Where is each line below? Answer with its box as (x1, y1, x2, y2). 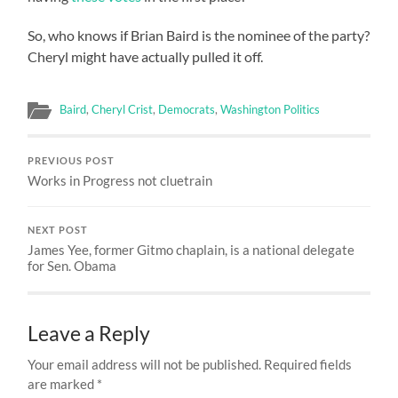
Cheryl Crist (92, 101, 154, 116)
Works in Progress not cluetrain (28, 171, 213, 188)
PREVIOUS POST (28, 155, 115, 166)
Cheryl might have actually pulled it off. (28, 47, 264, 65)
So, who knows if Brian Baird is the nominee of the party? (28, 26, 370, 44)
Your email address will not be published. (28, 355, 262, 372)
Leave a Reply (28, 321, 151, 346)
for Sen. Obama (28, 257, 117, 274)
